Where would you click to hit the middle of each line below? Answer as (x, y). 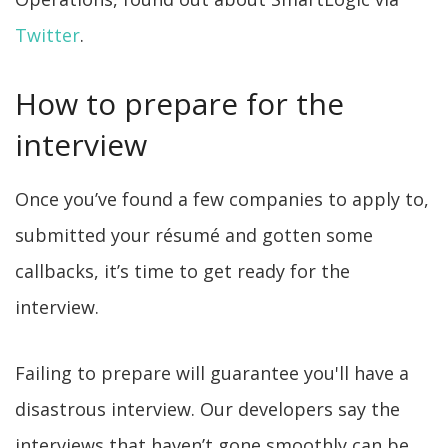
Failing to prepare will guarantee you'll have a (212, 373)
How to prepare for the (179, 103)
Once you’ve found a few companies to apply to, (222, 199)
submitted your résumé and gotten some (194, 235)
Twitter (47, 35)
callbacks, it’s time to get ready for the (182, 271)
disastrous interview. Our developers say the (207, 409)
